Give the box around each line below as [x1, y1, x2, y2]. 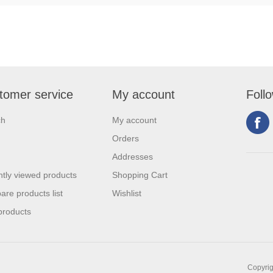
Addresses [112, 152, 153, 161]
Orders [112, 133, 139, 143]
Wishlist [112, 188, 141, 198]
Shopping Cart [112, 170, 168, 180]
